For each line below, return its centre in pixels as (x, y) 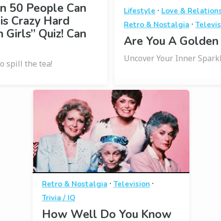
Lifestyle (139, 11)
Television (131, 184)
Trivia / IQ (58, 198)
